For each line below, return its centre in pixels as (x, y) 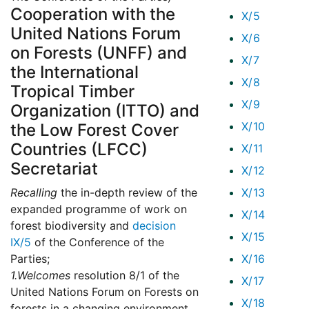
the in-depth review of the (127, 193)
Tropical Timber (72, 92)
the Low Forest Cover (94, 130)
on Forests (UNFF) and (99, 53)
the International (74, 72)
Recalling (34, 193)
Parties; (30, 259)
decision (154, 226)
